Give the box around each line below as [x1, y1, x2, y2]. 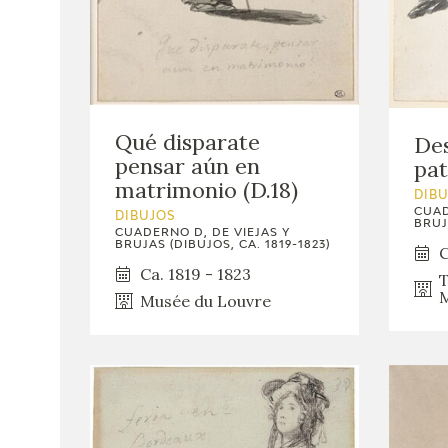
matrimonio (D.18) [115, 175, 298, 204]
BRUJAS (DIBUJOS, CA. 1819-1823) [115, 238, 330, 250]
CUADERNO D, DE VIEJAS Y [115, 226, 290, 238]
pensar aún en [115, 151, 260, 180]
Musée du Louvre [140, 290, 271, 311]
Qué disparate [115, 127, 260, 156]
